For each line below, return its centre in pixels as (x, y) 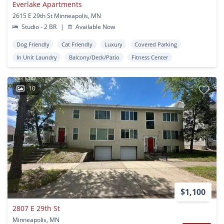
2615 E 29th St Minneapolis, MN (57, 16)
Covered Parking (156, 44)
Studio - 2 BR (39, 27)
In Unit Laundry (37, 57)
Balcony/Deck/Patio (94, 57)
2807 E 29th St (36, 208)
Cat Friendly (77, 44)
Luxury (113, 44)
